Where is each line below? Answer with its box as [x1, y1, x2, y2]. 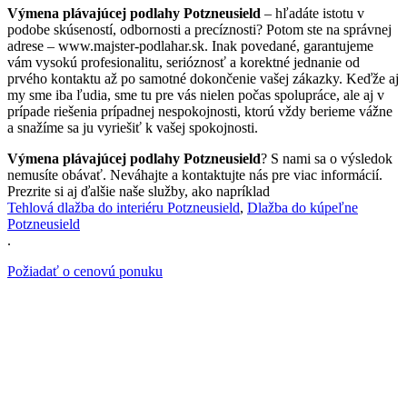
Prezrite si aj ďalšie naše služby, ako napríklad [7, 184, 270, 200]
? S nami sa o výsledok [261, 151, 392, 167]
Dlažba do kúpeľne [247, 200, 358, 216]
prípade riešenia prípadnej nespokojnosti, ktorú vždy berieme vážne [7, 104, 392, 120]
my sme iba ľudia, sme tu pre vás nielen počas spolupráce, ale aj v [7, 87, 384, 104]
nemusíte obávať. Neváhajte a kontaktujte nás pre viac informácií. [7, 167, 382, 184]
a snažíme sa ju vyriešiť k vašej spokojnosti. [7, 120, 258, 136]
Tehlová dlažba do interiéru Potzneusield [7, 200, 240, 216]
